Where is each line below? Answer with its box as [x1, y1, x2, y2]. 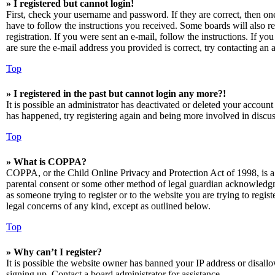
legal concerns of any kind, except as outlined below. [6, 201, 211, 211]
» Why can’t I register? [6, 247, 102, 257]
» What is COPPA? [6, 157, 87, 167]
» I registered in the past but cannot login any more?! [6, 88, 226, 99]
